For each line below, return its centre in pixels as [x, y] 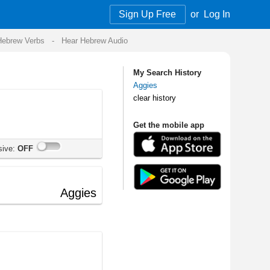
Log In [91, 12]
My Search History [49, 61]
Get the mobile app [50, 104]
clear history [39, 82]
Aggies [31, 71]
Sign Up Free [33, 12]
